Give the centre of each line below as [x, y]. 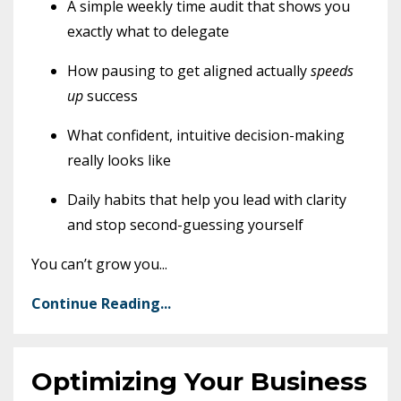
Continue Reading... [101, 304]
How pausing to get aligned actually [189, 71]
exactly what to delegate [148, 32]
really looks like [119, 161]
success [111, 96]
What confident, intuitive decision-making [206, 136]
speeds [332, 71]
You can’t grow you [95, 264]
